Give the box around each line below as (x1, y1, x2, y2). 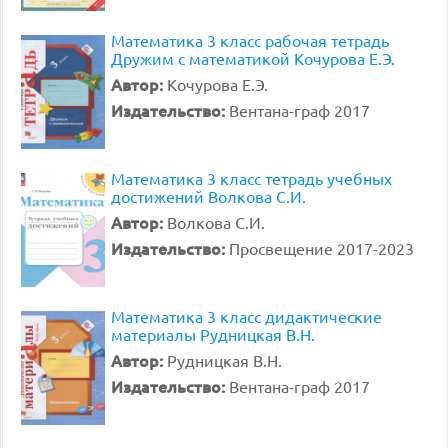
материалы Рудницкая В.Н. (111, 324, 315, 344)
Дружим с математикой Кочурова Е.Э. (111, 48, 395, 68)
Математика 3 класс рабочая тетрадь (111, 30, 389, 50)
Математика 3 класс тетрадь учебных (111, 168, 392, 188)
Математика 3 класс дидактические (111, 306, 382, 326)
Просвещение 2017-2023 (229, 238, 414, 258)
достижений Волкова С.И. (111, 186, 306, 206)
